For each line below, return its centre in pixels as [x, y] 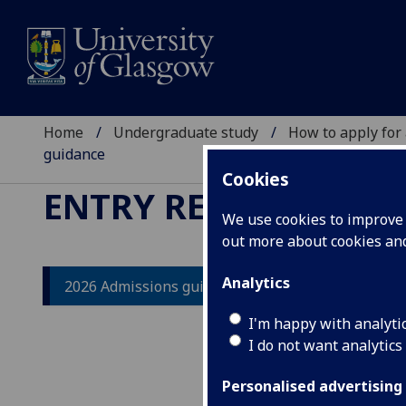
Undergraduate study [186, 133]
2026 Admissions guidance [154, 286]
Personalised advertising [312, 387]
